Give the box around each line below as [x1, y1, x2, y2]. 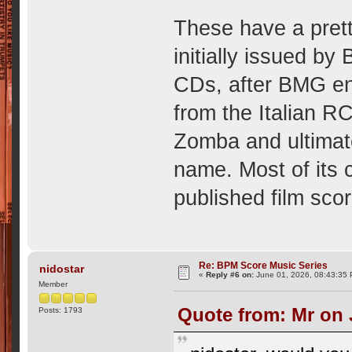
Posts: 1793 [38, 305, 83, 314]
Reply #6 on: [206, 270, 255, 280]
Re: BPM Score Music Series [199, 260, 328, 271]
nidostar [38, 262, 84, 276]
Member [38, 279, 68, 288]
